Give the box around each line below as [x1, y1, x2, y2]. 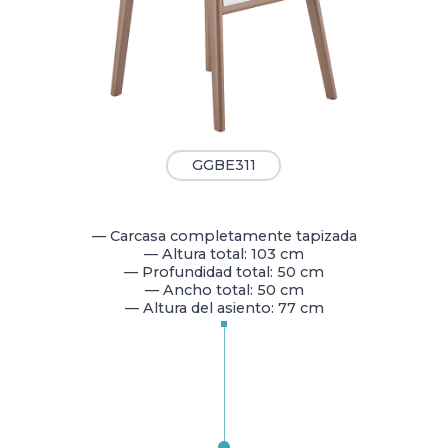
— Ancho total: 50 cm [144, 281, 304, 300]
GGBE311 [191, 156, 256, 175]
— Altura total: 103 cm [144, 245, 304, 264]
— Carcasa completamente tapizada [91, 227, 357, 246]
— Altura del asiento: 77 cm [124, 299, 324, 318]
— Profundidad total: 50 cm [124, 263, 324, 282]
